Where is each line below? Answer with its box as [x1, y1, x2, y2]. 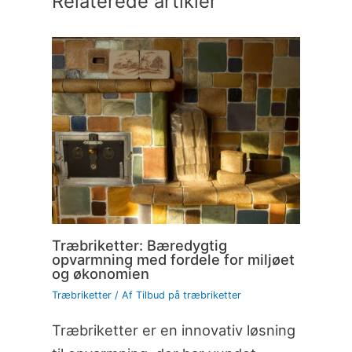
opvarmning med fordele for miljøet [51, 251, 295, 269]
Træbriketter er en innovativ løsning [51, 321, 295, 339]
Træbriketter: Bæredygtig [51, 236, 227, 255]
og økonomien [51, 265, 149, 283]
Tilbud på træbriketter [135, 289, 241, 302]
